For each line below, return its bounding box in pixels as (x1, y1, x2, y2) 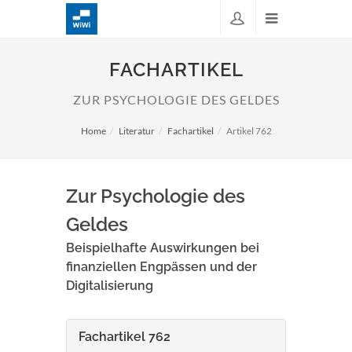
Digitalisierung (66, 278, 153, 293)
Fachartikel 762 (79, 329, 170, 344)
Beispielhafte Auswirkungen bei (66, 240, 259, 255)
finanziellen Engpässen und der (66, 259, 257, 274)
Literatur (118, 125, 155, 137)
